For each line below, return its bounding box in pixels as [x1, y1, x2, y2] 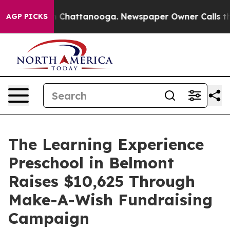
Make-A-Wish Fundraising [8, 190, 213, 209]
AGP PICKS [6, 12, 48, 21]
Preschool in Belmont [8, 153, 174, 172]
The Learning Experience [8, 135, 204, 154]
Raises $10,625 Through [8, 171, 195, 191]
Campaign [8, 208, 89, 228]
